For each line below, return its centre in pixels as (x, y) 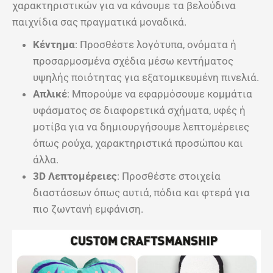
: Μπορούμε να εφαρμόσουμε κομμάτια (160, 94)
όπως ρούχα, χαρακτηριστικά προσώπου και (138, 143)
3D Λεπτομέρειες (75, 176)
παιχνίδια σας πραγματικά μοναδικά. (99, 22)
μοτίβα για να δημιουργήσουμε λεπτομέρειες (141, 126)
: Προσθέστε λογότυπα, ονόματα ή (156, 44)
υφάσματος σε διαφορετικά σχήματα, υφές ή (139, 110)
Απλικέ (50, 94)
